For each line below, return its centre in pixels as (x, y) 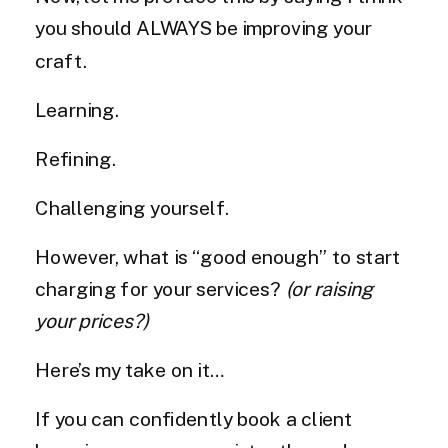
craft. (61, 60)
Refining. (76, 158)
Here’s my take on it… (130, 369)
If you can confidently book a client (194, 418)
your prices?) (92, 320)
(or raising (327, 288)
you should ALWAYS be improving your (204, 28)
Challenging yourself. (132, 207)
